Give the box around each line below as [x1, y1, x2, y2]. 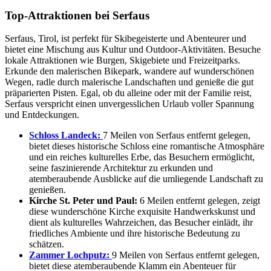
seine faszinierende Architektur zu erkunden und [29, 163, 213, 174]
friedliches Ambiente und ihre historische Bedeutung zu [29, 228, 240, 239]
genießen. [29, 184, 66, 195]
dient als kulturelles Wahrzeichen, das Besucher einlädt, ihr [29, 217, 253, 228]
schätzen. [29, 239, 64, 250]
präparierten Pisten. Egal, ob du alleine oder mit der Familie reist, [5, 88, 252, 99]
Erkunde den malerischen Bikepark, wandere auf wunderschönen [5, 66, 254, 77]
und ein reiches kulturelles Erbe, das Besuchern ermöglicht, [29, 152, 255, 163]
